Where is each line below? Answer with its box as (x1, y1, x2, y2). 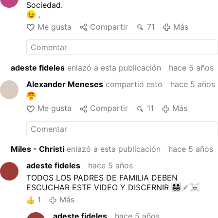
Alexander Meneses (26, 79, 104, 89)
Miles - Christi (11, 144, 65, 154)
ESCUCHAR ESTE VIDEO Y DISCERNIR (26, 182, 172, 193)
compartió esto (103, 79, 163, 89)
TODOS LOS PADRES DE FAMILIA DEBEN (26, 173, 178, 183)
